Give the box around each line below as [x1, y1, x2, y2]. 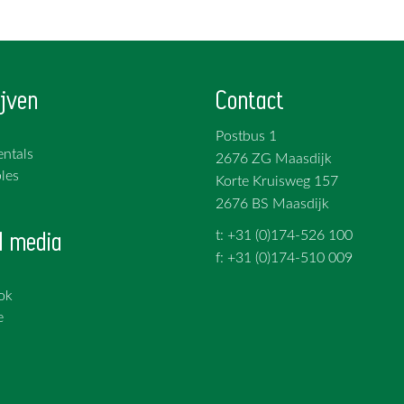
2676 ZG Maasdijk [216, 151, 332, 167]
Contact [216, 85, 284, 118]
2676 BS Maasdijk [216, 197, 329, 212]
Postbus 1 [216, 129, 277, 144]
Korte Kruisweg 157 [216, 174, 338, 189]
